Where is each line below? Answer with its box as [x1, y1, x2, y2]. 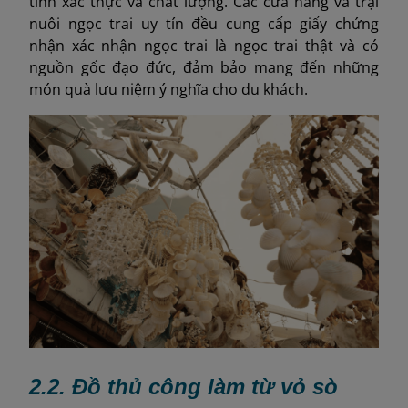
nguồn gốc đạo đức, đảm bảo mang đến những [29, 57, 379, 78]
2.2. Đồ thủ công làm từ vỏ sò [29, 373, 338, 399]
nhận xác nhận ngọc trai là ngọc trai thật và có [29, 36, 379, 56]
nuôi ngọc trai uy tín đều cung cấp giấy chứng [29, 14, 379, 35]
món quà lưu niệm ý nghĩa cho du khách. [29, 79, 308, 100]
